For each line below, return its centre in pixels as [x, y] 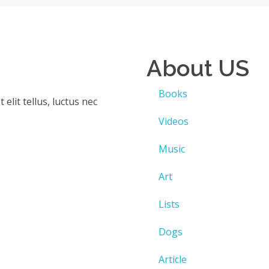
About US [198, 68]
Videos [174, 122]
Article [173, 260]
